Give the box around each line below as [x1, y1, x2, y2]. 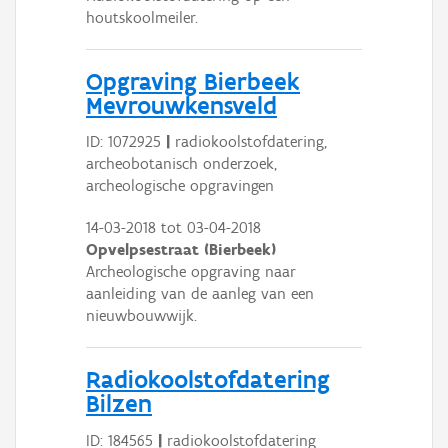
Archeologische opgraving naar [86, 262, 296, 282]
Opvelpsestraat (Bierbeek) [86, 240, 276, 260]
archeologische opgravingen [86, 176, 274, 196]
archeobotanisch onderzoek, [86, 154, 277, 174]
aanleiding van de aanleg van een [86, 284, 314, 304]
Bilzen [86, 388, 152, 419]
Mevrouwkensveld [86, 89, 277, 120]
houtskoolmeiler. [86, 7, 198, 27]
